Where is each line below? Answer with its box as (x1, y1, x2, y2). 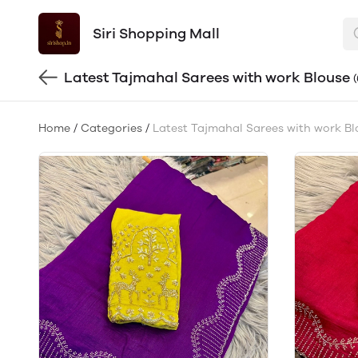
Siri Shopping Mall (93, 25, 220, 42)
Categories (81, 121, 142, 135)
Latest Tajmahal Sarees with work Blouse (64, 69, 350, 86)
